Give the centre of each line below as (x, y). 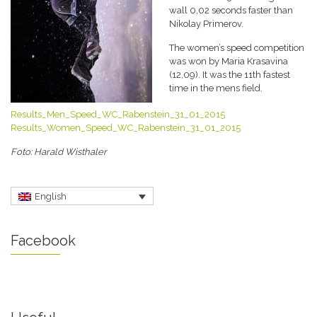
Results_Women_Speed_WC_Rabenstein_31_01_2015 (126, 128)
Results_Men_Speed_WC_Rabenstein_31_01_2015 (118, 114)
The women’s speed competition (237, 48)
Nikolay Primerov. (206, 24)
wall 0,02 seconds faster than (231, 10)
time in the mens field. (216, 88)
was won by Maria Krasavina (229, 61)
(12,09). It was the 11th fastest (230, 75)
